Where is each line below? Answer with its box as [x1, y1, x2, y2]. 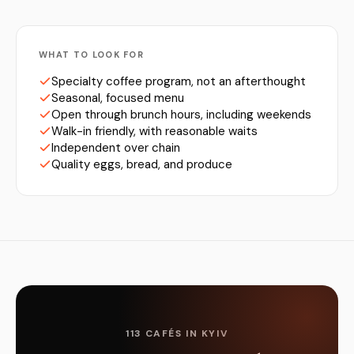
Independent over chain [51, 140, 180, 156]
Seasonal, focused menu [51, 90, 184, 106]
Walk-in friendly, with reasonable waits [51, 123, 258, 139]
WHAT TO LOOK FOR [39, 49, 145, 60]
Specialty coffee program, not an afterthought [51, 73, 306, 89]
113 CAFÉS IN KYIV [126, 327, 228, 340]
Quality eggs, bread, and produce [51, 156, 232, 172]
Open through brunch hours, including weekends [51, 107, 311, 122]
